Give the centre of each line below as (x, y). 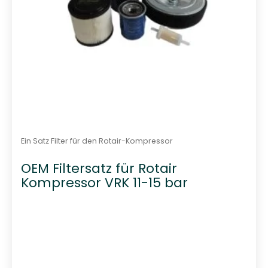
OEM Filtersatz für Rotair (99, 169)
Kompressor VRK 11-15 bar (104, 183)
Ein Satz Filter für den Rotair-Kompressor (97, 141)
